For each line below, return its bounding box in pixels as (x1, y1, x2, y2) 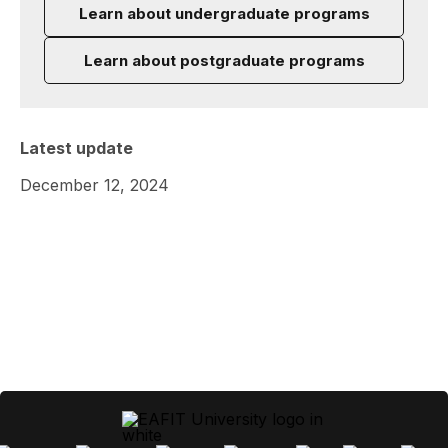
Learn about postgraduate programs (83, 50, 365, 70)
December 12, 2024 (20, 174, 169, 195)
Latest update (20, 137, 133, 158)
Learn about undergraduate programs (78, 3, 370, 23)
